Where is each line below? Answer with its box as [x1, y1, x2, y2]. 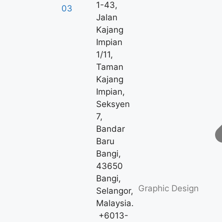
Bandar [96, 124, 125, 134]
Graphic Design [138, 183, 199, 194]
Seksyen [96, 99, 130, 110]
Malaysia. [96, 198, 134, 209]
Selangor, [96, 186, 133, 196]
